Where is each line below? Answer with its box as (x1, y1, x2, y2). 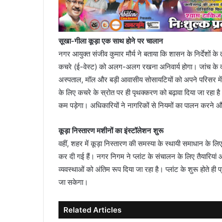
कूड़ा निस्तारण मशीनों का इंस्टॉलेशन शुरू (58, 125, 164, 135)
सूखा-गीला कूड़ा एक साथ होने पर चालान (58, 36, 163, 46)
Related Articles (63, 205, 121, 215)
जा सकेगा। (58, 177, 88, 187)
